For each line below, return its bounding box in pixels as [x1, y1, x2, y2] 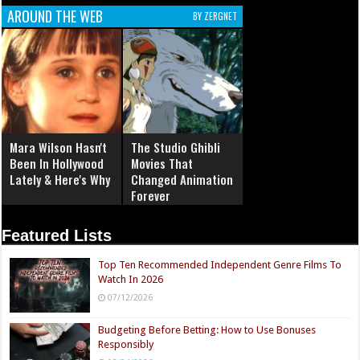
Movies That [131, 154, 194, 173]
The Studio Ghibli [131, 138, 221, 157]
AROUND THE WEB [7, 6, 104, 27]
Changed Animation [131, 170, 234, 189]
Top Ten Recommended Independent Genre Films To [98, 259, 342, 272]
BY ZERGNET [193, 10, 238, 23]
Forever [131, 186, 171, 205]
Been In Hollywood [10, 154, 104, 173]
